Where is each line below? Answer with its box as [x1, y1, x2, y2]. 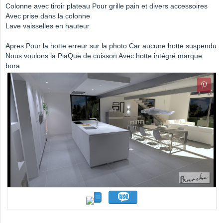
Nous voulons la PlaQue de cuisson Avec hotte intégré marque [5, 52, 202, 60]
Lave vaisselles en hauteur [5, 22, 90, 30]
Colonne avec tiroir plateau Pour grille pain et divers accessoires [5, 2, 208, 10]
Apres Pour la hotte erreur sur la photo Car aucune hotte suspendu [5, 42, 217, 50]
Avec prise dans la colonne [5, 12, 90, 20]
